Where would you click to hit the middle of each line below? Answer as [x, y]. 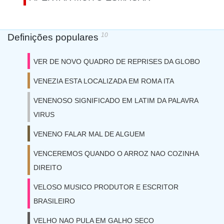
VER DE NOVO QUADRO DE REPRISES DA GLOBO [117, 61]
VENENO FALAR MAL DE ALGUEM [89, 134]
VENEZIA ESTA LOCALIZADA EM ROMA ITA [104, 81]
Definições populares [54, 37]
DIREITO [48, 167]
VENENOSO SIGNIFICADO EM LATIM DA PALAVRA [116, 100]
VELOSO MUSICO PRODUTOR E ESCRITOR [106, 187]
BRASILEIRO [54, 201]
